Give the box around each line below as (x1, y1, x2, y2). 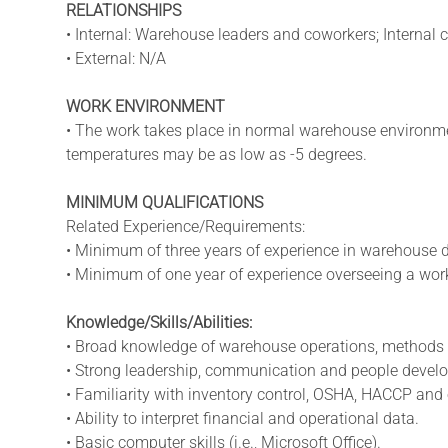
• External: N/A (66, 48, 166, 68)
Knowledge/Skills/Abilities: (66, 312, 252, 332)
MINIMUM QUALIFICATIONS (66, 192, 263, 212)
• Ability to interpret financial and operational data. (66, 408, 419, 428)
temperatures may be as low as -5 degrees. (66, 144, 367, 164)
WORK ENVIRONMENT (66, 96, 225, 116)
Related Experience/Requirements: (66, 216, 305, 236)
